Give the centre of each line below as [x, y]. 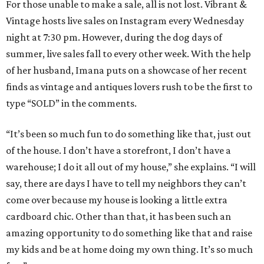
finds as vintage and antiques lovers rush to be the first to [129, 87]
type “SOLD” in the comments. [71, 103]
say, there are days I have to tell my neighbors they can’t [126, 184]
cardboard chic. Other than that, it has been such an [118, 217]
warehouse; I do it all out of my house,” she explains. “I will [131, 167]
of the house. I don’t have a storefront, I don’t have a [118, 151]
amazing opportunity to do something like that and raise [129, 233]
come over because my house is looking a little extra [117, 200]
